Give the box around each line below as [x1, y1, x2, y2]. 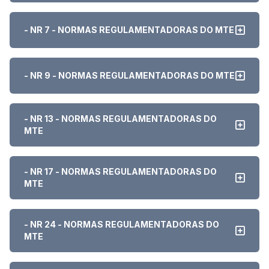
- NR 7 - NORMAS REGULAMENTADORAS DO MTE [24, 25, 234, 35]
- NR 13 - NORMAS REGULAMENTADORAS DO [24, 113, 217, 124]
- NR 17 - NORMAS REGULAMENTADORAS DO [24, 166, 217, 177]
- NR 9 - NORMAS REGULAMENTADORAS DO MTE [24, 70, 235, 80]
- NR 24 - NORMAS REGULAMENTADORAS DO [24, 219, 219, 229]
